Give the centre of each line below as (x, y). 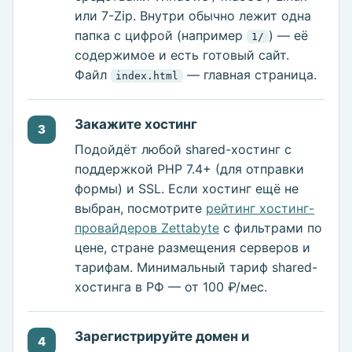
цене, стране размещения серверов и (192, 248)
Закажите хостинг (136, 125)
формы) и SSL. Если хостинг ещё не (187, 189)
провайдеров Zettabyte (147, 228)
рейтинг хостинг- (260, 209)
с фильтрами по (271, 228)
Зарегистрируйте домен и (162, 337)
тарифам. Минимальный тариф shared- (196, 268)
